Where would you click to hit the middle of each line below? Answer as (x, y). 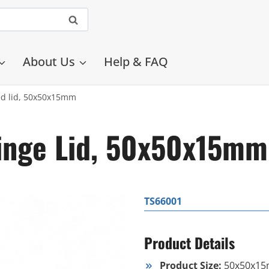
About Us (49, 62)
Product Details (189, 243)
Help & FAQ (136, 62)
